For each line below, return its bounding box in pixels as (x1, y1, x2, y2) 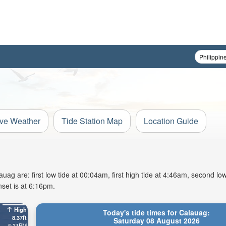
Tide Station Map (62, 115, 123, 127)
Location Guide (144, 115, 198, 127)
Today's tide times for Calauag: (103, 207, 210, 217)
